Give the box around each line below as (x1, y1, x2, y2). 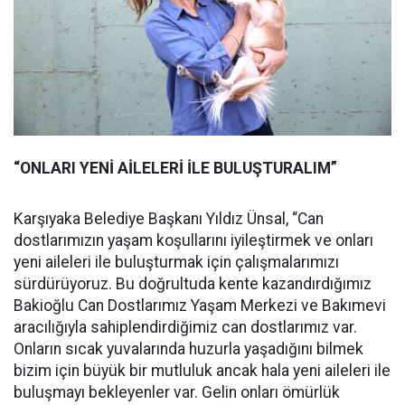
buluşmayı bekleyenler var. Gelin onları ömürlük (14, 382, 340, 401)
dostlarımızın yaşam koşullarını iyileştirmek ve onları (14, 231, 373, 250)
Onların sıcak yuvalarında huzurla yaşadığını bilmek (14, 339, 363, 358)
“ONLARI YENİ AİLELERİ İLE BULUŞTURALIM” (14, 158, 337, 177)
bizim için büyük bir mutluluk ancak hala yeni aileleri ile (14, 361, 391, 380)
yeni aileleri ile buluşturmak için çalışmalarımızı (14, 252, 339, 271)
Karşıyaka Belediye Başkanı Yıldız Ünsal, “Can (14, 209, 324, 228)
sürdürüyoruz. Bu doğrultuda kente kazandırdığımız (14, 274, 372, 293)
